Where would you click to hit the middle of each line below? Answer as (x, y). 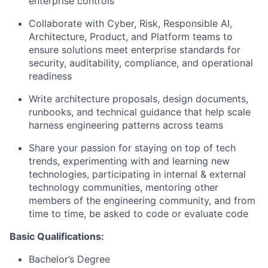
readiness (50, 76)
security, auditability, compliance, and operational (141, 63)
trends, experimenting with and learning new (129, 161)
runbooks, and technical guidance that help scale (140, 112)
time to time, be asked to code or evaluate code (138, 214)
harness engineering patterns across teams (126, 125)
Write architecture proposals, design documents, (138, 99)
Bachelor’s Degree (69, 259)
